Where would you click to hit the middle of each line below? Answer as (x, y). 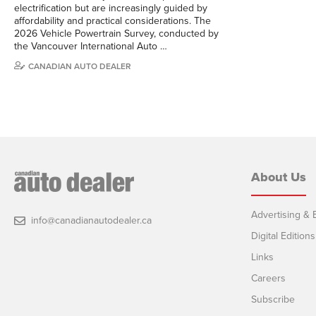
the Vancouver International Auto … (91, 46)
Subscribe (273, 299)
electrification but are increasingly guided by (111, 8)
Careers (268, 278)
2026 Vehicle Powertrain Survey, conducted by (116, 33)
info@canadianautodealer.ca (91, 220)
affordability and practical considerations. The (113, 20)
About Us (279, 177)
